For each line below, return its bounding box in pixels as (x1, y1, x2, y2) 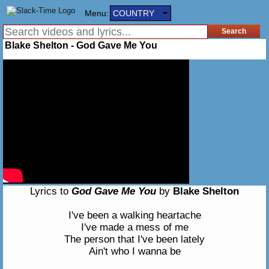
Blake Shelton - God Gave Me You (5, 40, 157, 50)
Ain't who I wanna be (88, 246, 181, 257)
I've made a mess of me (80, 222, 189, 233)
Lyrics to (30, 186, 71, 197)
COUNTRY (113, 8, 154, 18)
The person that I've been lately (64, 234, 205, 245)
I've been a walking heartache (68, 210, 201, 221)
